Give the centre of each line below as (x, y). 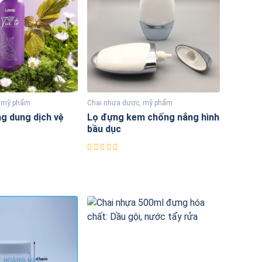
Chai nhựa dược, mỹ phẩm (130, 103)
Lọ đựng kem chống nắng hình (153, 118)
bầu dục (104, 129)
